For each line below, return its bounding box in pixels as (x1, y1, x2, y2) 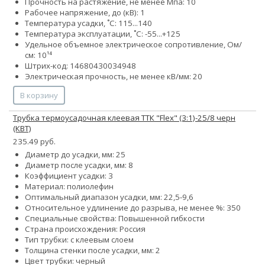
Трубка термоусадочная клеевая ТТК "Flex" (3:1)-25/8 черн (13, 112, 235, 123)
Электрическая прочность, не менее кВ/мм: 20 (25, 70, 202, 82)
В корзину (20, 89, 58, 101)
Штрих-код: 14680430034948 (25, 60, 136, 71)
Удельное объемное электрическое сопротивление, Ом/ (25, 38, 242, 50)
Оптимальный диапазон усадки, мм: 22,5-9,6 (25, 191, 193, 202)
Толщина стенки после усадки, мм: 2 (25, 244, 160, 256)
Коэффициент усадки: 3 (25, 170, 113, 181)
